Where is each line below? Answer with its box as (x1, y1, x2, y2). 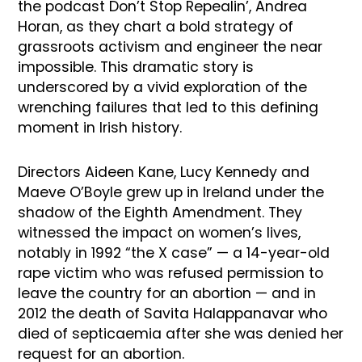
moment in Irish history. (18, 117, 183, 137)
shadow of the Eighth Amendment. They (18, 202, 303, 222)
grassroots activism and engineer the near (18, 36, 323, 57)
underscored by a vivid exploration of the (18, 77, 308, 97)
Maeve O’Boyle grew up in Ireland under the (18, 182, 325, 202)
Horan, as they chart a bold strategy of (18, 16, 294, 36)
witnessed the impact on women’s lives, (18, 222, 301, 242)
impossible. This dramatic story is (18, 57, 255, 77)
